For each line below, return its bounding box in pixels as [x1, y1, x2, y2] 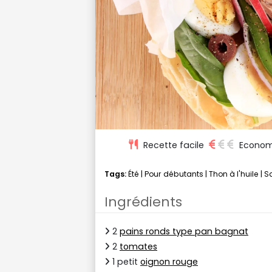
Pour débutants [144, 168, 203, 179]
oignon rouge [140, 255, 198, 268]
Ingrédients [104, 192, 182, 211]
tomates [120, 240, 157, 253]
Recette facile [143, 138, 204, 151]
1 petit [110, 255, 140, 268]
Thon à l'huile [209, 168, 259, 179]
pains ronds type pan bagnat [120, 225, 248, 237]
